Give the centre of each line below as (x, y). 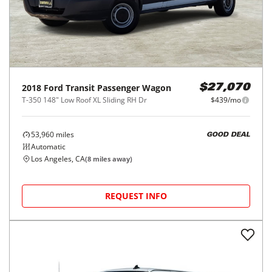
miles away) (112, 159)
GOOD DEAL (228, 135)
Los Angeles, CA (58, 159)
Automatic (48, 147)
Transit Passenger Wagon (118, 88)
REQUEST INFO (136, 196)
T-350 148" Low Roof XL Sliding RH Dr (84, 100)
